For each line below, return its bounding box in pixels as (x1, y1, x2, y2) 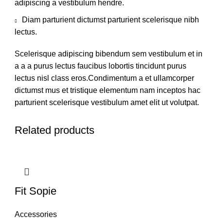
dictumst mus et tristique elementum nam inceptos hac (15, 86, 200, 94)
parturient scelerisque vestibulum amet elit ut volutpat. (15, 98, 199, 107)
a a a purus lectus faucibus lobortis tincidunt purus (15, 61, 186, 70)
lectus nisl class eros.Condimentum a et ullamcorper (15, 73, 194, 82)
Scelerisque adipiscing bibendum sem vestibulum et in (15, 49, 202, 58)
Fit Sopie (15, 184, 56, 197)
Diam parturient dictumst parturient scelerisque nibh (22, 15, 199, 24)
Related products (15, 124, 94, 136)
